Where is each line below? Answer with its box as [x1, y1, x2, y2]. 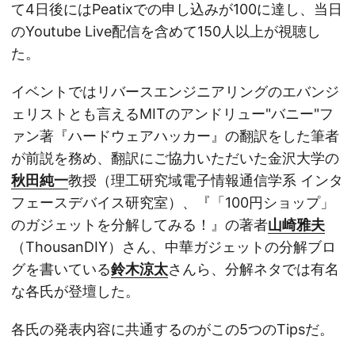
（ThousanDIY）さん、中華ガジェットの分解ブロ [11, 239, 336, 256]
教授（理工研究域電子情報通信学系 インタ [68, 172, 343, 189]
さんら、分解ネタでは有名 [168, 261, 339, 278]
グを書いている [11, 261, 111, 278]
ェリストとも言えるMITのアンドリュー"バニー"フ [11, 105, 334, 123]
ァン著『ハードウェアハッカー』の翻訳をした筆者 [11, 128, 339, 145]
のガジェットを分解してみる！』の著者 [11, 216, 268, 234]
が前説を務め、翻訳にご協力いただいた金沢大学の [11, 150, 339, 167]
